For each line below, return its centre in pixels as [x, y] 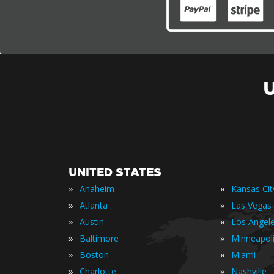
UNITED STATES [115, 172]
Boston [94, 255]
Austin [92, 222]
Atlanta [94, 205]
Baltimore [99, 238]
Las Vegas [251, 205]
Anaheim [97, 189]
